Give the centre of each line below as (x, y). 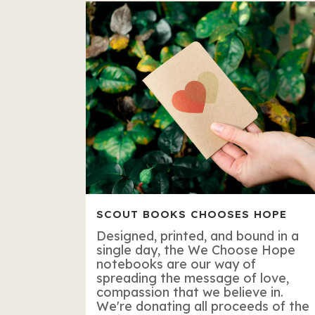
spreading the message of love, (193, 278)
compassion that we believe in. (190, 292)
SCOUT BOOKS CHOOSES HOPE (192, 214)
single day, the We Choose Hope (196, 250)
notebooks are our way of (176, 264)
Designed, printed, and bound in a (198, 236)
